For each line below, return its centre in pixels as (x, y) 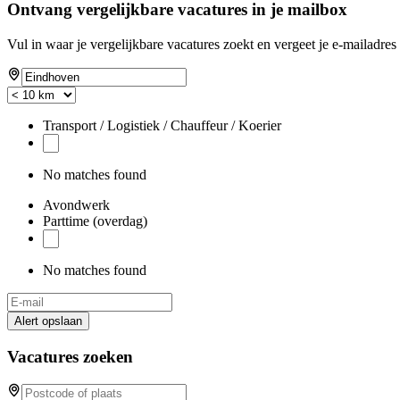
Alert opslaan (48, 321)
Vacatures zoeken (70, 356)
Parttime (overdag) (95, 221)
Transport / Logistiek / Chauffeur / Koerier (162, 125)
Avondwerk (76, 204)
